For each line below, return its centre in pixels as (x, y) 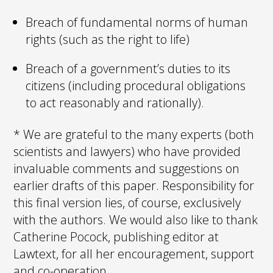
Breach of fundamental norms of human (137, 22)
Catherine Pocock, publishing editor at (116, 236)
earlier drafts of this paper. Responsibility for (134, 185)
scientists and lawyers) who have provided (127, 151)
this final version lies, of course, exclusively (127, 202)
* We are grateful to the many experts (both (134, 134)
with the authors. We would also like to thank (136, 219)
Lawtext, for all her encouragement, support (134, 253)
